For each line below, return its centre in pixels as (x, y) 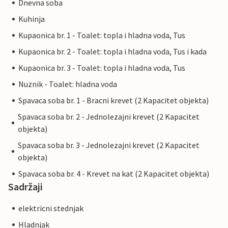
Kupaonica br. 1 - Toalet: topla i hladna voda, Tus (102, 35)
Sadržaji (25, 187)
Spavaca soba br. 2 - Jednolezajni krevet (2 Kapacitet (109, 117)
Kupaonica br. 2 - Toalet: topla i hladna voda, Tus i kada (112, 52)
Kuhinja (32, 19)
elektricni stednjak (51, 208)
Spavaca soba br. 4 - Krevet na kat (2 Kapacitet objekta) (114, 174)
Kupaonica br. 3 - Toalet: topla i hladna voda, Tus (102, 68)
